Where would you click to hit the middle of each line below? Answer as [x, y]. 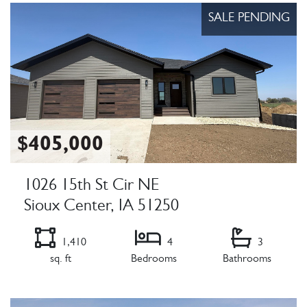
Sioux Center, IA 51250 [101, 207]
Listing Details [45, 290]
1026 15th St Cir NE [91, 187]
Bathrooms [247, 259]
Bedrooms [153, 259]
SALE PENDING [249, 19]
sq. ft [60, 259]
